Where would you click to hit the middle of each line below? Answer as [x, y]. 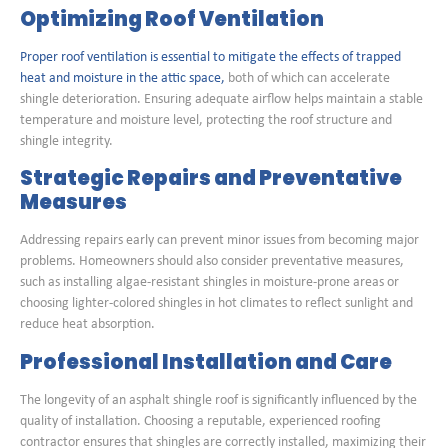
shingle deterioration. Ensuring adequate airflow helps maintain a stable [221, 99]
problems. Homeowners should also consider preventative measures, [212, 262]
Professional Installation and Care [206, 361]
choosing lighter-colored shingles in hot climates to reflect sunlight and [216, 304]
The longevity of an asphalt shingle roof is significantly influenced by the [218, 400]
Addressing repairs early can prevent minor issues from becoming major [219, 241]
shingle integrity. [66, 141]
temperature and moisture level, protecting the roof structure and [206, 120]
